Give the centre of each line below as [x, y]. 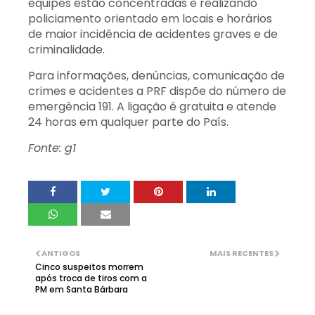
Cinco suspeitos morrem [89, 267]
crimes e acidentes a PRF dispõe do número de [157, 91]
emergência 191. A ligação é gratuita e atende [152, 107]
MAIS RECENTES [242, 253]
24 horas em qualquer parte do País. [128, 122]
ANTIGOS [61, 253]
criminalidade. [66, 50]
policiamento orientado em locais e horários [150, 19]
